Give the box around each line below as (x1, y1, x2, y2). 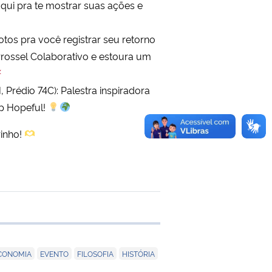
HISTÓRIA (122, 248, 155, 259)
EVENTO (40, 248, 69, 259)
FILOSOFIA (77, 248, 114, 259)
